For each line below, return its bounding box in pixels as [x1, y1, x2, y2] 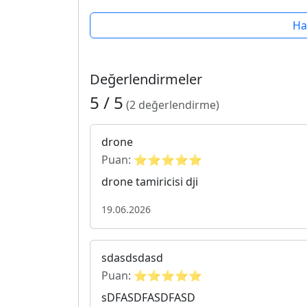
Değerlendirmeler [90, 69, 202, 88]
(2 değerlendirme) [126, 97, 219, 112]
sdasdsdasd [101, 249, 163, 265]
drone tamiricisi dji [101, 173, 198, 189]
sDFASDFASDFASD [101, 289, 195, 305]
